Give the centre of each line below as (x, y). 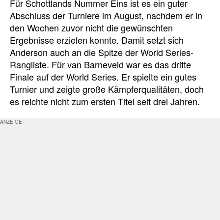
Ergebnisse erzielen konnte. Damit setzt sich (97, 40)
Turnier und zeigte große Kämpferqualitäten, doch (107, 89)
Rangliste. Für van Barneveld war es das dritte (100, 64)
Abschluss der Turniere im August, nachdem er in (106, 15)
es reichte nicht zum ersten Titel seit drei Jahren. (105, 101)
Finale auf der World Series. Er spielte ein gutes (103, 76)
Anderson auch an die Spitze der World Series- (102, 52)
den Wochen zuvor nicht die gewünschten (91, 27)
